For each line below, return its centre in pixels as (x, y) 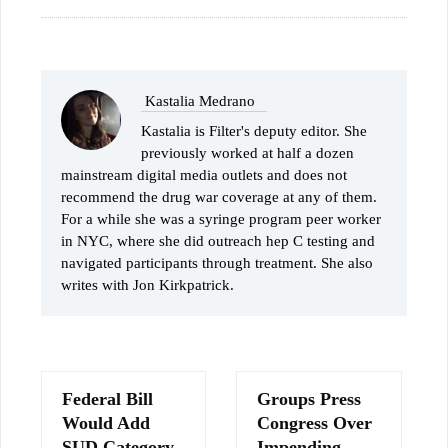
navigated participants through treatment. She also (217, 263)
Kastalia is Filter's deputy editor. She (254, 131)
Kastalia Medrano (200, 101)
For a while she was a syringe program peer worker (221, 219)
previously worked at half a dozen (247, 153)
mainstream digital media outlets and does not (204, 175)
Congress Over (315, 423)
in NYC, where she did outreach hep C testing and (218, 241)
